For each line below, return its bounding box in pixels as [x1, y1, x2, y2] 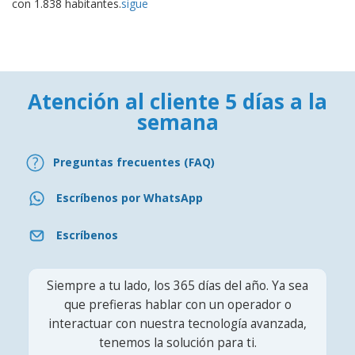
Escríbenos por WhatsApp [56, 190, 203, 206]
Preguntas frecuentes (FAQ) [53, 155, 215, 170]
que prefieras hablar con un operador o [63, 296, 292, 313]
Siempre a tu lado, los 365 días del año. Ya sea [47, 277, 308, 294]
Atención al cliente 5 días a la [28, 86, 327, 116]
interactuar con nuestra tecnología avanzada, [48, 315, 307, 332]
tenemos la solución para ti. [98, 334, 257, 351]
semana [136, 107, 219, 136]
